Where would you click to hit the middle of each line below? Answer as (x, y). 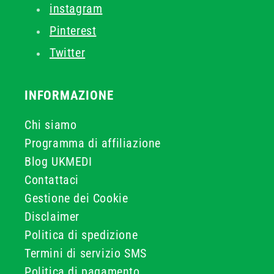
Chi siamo (51, 125)
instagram (76, 9)
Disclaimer (52, 217)
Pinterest (73, 31)
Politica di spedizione (81, 235)
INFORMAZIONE (69, 95)
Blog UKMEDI (58, 161)
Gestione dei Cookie (76, 198)
